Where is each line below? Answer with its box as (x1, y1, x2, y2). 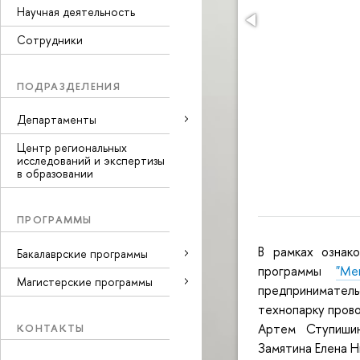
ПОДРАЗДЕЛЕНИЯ (17, 78, 121, 93)
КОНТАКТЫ (17, 320, 85, 335)
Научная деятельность (17, 3, 135, 19)
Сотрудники (17, 31, 83, 47)
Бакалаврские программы (17, 245, 148, 261)
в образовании (17, 166, 93, 181)
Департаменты (17, 112, 96, 127)
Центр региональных (17, 140, 127, 155)
